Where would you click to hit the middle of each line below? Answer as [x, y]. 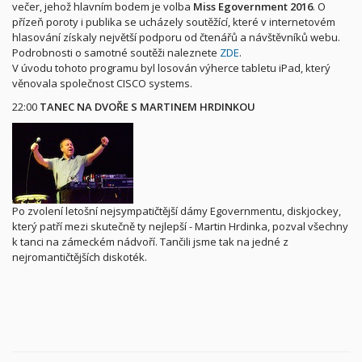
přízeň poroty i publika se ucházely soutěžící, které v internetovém [174, 22]
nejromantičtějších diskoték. [80, 257]
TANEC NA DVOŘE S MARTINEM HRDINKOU [147, 107]
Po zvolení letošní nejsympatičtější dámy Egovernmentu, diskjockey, [177, 211]
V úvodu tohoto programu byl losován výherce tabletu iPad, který [171, 68]
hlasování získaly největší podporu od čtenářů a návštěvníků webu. [176, 37]
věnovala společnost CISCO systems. [102, 83]
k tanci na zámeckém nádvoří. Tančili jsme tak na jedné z [150, 242]
